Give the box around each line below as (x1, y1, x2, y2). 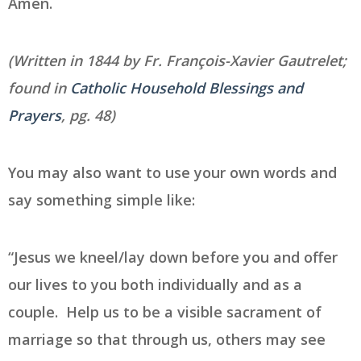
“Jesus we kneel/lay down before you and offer (8, 247, 338, 267)
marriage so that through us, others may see (8, 329, 326, 349)
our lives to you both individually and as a (8, 274, 302, 294)
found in (8, 77, 70, 98)
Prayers (8, 105, 61, 125)
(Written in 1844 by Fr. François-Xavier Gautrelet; (8, 50, 346, 70)
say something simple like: (8, 189, 195, 210)
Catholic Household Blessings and (70, 77, 303, 98)
